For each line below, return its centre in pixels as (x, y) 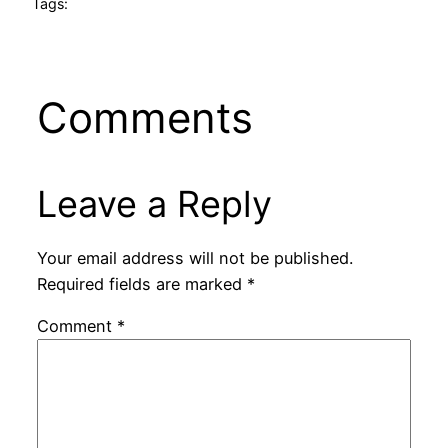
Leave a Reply (154, 203)
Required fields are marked (141, 284)
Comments (144, 117)
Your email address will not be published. (194, 258)
